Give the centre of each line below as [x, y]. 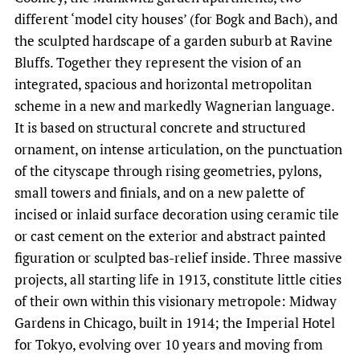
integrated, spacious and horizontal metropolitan [163, 84]
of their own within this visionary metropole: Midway [176, 301]
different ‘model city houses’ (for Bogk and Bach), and [176, 19]
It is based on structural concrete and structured [160, 128]
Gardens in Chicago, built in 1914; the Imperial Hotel [175, 323]
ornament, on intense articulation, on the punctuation [178, 149]
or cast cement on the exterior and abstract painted [170, 236]
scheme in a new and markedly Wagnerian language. [174, 106]
